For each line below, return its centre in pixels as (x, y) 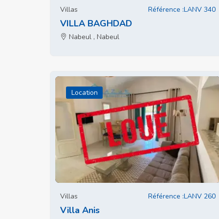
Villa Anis (80, 210)
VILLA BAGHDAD (96, 23)
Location (84, 93)
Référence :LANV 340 (182, 10)
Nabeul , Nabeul (93, 37)
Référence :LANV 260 (182, 196)
